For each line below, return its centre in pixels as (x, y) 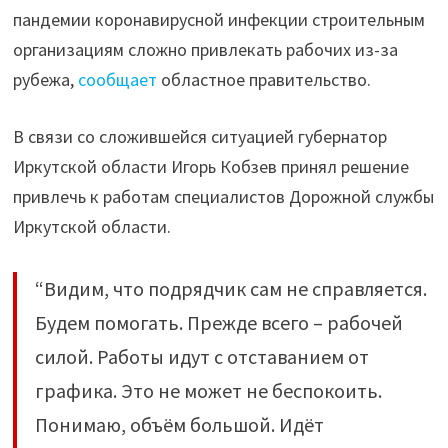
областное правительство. (263, 79)
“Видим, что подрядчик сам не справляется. (230, 288)
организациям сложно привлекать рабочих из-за (205, 49)
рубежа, (45, 79)
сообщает (117, 79)
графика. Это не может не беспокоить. (208, 390)
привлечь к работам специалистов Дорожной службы (223, 196)
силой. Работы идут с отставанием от (201, 356)
